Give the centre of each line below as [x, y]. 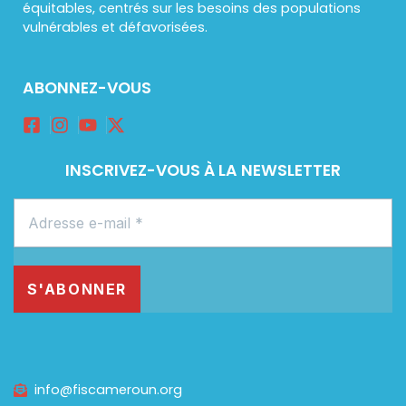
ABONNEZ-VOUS [87, 87]
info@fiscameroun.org [109, 389]
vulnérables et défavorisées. [115, 28]
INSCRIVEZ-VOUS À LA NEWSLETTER [203, 170]
